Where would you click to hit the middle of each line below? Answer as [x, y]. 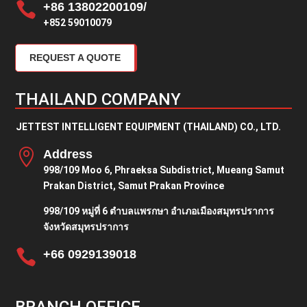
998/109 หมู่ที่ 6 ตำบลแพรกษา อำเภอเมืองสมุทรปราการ [158, 211]
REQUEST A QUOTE [75, 58]
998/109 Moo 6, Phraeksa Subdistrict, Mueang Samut [163, 170]
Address [67, 155]
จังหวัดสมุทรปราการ [86, 227]
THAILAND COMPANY [98, 100]
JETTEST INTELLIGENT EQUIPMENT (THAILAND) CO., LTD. [148, 127]
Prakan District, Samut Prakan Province [133, 186]
